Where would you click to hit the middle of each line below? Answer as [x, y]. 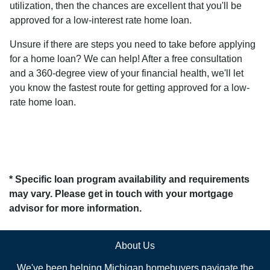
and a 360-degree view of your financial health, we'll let [127, 73]
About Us [135, 245]
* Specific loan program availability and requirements [129, 179]
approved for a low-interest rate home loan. [101, 20]
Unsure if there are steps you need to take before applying [133, 44]
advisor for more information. [75, 208]
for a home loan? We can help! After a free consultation [126, 58]
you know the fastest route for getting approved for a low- [130, 87]
